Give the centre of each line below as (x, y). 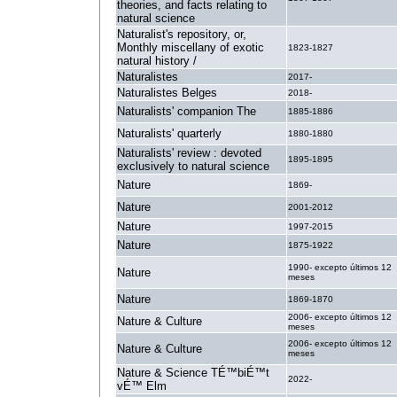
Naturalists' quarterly (169, 133)
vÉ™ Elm (142, 386)
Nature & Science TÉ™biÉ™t (193, 373)
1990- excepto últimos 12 (340, 267)
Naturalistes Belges (167, 93)
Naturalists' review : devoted (189, 153)
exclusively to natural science (193, 166)
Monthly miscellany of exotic (191, 47)
